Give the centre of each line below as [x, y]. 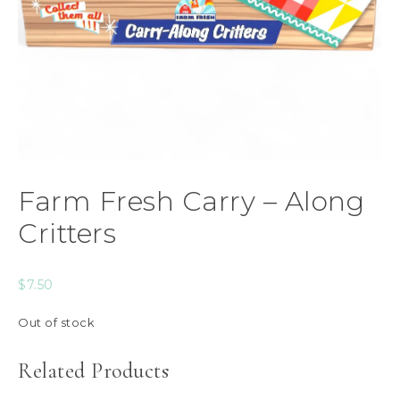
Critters [67, 233]
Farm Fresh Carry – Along [191, 201]
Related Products [93, 371]
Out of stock [56, 323]
